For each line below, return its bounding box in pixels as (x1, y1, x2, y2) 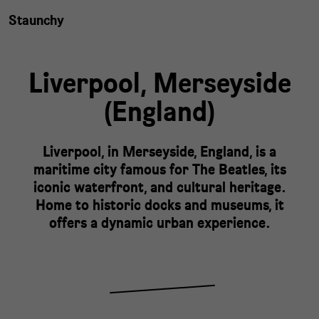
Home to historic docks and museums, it (35, 196, 284, 214)
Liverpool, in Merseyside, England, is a (43, 142, 276, 160)
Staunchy (9, 11, 64, 28)
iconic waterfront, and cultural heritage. (33, 178, 286, 196)
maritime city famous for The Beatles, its (33, 160, 286, 178)
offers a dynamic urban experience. (48, 214, 271, 231)
